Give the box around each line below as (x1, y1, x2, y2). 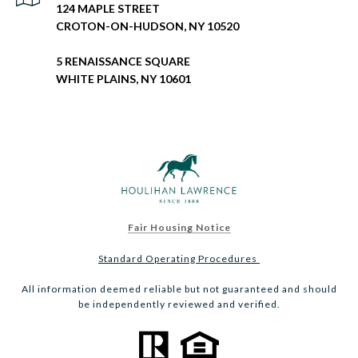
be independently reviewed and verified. (78, 298, 280, 311)
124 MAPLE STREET (56, 2, 160, 16)
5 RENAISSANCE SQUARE (56, 54, 190, 69)
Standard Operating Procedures (98, 253, 260, 265)
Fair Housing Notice (127, 221, 231, 234)
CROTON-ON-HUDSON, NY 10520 (56, 19, 239, 34)
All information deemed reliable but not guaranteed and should (21, 283, 337, 296)
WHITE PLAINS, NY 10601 (56, 72, 191, 86)
